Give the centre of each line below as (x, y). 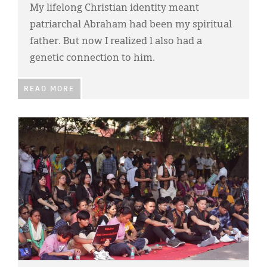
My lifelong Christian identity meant (114, 9)
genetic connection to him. (92, 59)
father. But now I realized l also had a (116, 42)
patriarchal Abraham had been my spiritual (131, 25)
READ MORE (49, 90)
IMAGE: (32, 124)
